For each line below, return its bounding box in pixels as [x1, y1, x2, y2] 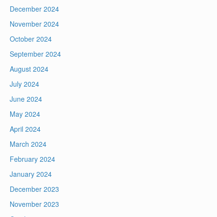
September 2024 [10, 49, 61, 59]
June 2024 [10, 94, 42, 104]
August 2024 [10, 64, 48, 74]
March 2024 [10, 139, 46, 149]
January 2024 [10, 169, 52, 179]
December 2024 [10, 4, 59, 14]
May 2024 [10, 109, 40, 119]
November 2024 [10, 19, 59, 29]
